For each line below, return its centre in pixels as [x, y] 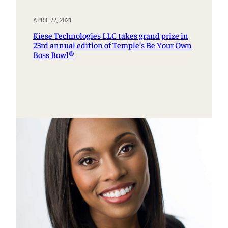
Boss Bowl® [53, 55]
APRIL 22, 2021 [52, 20]
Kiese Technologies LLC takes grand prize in [110, 36]
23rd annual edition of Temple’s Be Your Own [112, 45]
